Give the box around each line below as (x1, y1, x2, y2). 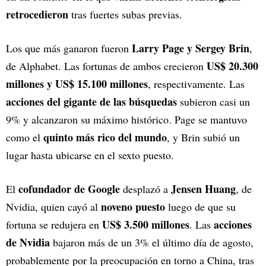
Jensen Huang (171, 181, 236, 197)
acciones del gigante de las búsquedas (6, 94, 177, 109)
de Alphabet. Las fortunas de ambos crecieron (6, 59, 207, 73)
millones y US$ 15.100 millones (6, 76, 148, 91)
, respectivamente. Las (148, 77, 245, 91)
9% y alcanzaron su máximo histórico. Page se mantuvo (6, 112, 247, 126)
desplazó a (120, 182, 171, 196)
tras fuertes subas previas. (68, 7, 182, 21)
